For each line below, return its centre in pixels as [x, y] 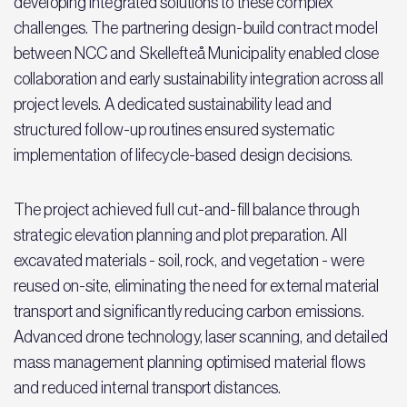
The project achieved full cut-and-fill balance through [187, 210]
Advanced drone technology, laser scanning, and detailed [201, 337]
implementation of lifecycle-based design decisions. [184, 155]
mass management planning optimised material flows [190, 362]
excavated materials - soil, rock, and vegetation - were [189, 261]
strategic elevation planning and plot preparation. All [180, 235]
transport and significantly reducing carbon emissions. [189, 312]
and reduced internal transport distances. [148, 388]
